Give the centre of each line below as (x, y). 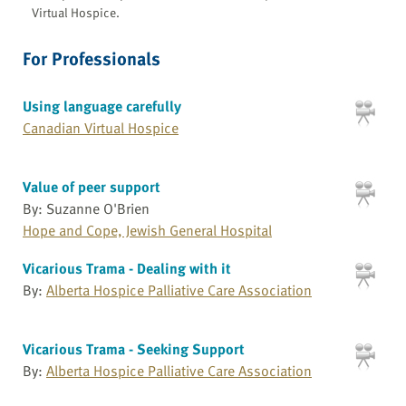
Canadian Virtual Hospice (101, 127)
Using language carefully (102, 106)
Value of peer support (92, 187)
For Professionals (92, 58)
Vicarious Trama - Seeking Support (134, 349)
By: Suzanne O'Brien (86, 209)
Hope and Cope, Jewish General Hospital (147, 231)
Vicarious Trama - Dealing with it (127, 268)
